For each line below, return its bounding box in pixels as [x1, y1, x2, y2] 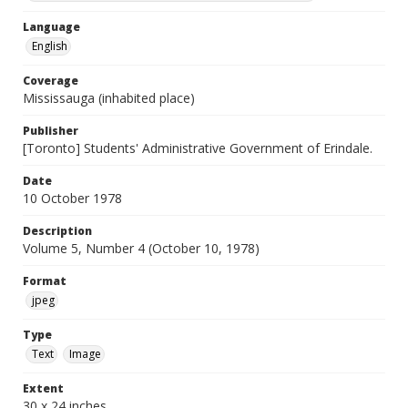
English [32, 38, 67, 54]
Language [23, 19, 80, 35]
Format [23, 273, 66, 289]
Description [23, 223, 92, 239]
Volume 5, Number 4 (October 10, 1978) [23, 240, 260, 257]
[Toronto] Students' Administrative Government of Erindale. [23, 139, 372, 157]
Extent [23, 381, 64, 396]
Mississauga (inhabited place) [23, 89, 195, 107]
